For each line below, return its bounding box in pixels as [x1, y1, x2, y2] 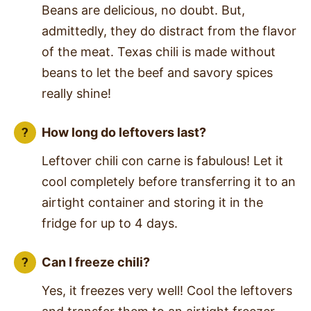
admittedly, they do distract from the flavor [42, 24, 296, 39]
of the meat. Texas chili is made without [42, 44, 276, 60]
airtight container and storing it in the [42, 195, 263, 210]
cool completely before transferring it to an [42, 174, 296, 190]
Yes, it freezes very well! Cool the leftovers [42, 283, 292, 299]
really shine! [42, 86, 111, 101]
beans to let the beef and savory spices [42, 65, 273, 81]
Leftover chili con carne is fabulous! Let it [42, 153, 283, 169]
